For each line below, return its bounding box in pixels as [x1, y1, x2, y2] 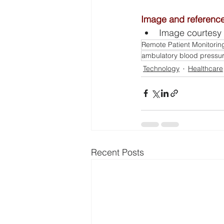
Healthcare [188, 64, 223, 73]
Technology [143, 64, 179, 73]
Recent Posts [91, 146, 144, 158]
